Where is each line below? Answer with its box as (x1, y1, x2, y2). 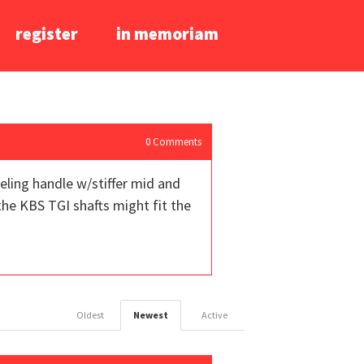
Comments (150, 134, 201, 149)
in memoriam (116, 23, 219, 45)
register (15, 23, 78, 45)
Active (201, 308, 227, 321)
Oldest (76, 308, 104, 321)
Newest (133, 308, 168, 321)
